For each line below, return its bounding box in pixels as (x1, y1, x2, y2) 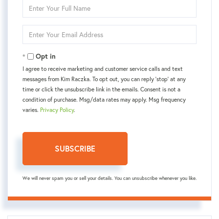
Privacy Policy (40, 106, 74, 113)
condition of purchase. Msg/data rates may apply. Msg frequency (22, 96, 186, 103)
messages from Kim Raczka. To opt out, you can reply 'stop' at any (22, 75, 186, 83)
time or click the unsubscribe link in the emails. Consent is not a (22, 86, 180, 93)
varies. (22, 106, 40, 113)
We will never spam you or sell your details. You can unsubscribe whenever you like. (22, 175, 197, 181)
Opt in (36, 52, 56, 61)
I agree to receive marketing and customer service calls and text (22, 65, 183, 72)
